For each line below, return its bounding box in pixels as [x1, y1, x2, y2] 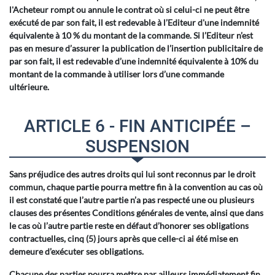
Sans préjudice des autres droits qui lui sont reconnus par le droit [9, 169, 255, 179]
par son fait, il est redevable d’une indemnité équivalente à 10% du [9, 56, 258, 66]
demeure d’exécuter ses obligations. [9, 246, 144, 257]
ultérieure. [9, 82, 51, 92]
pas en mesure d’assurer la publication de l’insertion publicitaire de [9, 43, 263, 53]
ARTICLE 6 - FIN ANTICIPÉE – [24, 116, 251, 136]
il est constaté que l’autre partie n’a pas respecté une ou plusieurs [9, 195, 254, 205]
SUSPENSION [85, 136, 190, 157]
